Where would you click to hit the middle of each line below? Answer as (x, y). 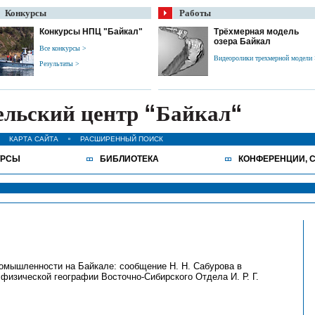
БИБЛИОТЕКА (129, 159)
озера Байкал (242, 41)
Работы (195, 13)
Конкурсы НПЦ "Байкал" (91, 32)
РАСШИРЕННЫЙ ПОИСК (122, 139)
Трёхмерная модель (256, 32)
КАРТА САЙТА (34, 139)
